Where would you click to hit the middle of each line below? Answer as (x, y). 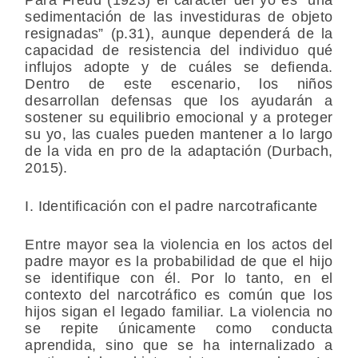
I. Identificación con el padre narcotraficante (171, 207)
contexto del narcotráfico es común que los (179, 295)
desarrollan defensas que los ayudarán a (179, 101)
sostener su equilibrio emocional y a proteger (179, 118)
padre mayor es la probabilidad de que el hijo (179, 262)
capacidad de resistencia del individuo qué (179, 51)
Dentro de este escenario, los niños (179, 84)
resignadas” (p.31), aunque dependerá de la (179, 34)
